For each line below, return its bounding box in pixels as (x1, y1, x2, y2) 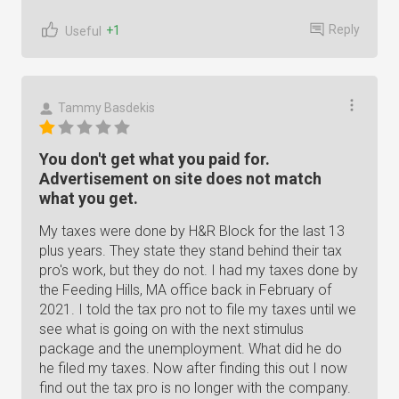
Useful (65, 23, 102, 38)
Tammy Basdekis (58, 101, 155, 115)
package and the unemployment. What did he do (39, 340, 342, 357)
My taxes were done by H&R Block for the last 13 (39, 223, 345, 240)
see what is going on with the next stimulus (39, 321, 304, 338)
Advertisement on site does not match (39, 169, 322, 188)
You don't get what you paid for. (39, 150, 270, 168)
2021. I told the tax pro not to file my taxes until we (39, 301, 356, 318)
